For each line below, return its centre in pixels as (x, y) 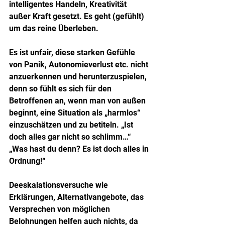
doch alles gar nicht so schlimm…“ (71, 137)
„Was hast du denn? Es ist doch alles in (80, 149)
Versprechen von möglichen (61, 209)
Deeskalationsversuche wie (60, 185)
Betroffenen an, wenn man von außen (78, 100)
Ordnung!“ (27, 161)
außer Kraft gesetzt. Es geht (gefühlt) (78, 16)
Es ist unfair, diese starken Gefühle (73, 52)
